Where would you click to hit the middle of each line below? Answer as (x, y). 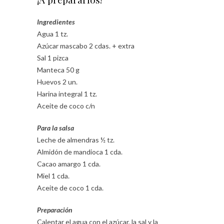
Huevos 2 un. (57, 81)
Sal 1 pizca (53, 57)
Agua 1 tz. (52, 33)
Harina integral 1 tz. (67, 93)
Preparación (55, 209)
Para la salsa (55, 127)
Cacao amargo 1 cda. (69, 163)
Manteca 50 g (58, 69)
